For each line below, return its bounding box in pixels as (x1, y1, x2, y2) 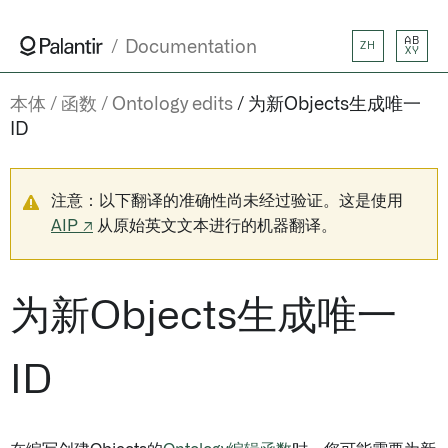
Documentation (125, 39, 257, 57)
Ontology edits (112, 96, 233, 114)
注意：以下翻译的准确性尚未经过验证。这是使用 (51, 193, 403, 209)
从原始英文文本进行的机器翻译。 (93, 218, 337, 234)
